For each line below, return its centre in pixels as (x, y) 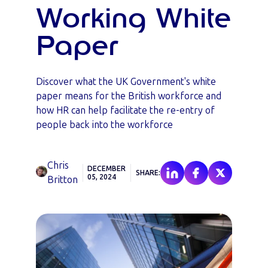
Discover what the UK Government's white (126, 82)
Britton (62, 180)
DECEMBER (107, 169)
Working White (133, 19)
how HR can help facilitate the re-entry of (125, 110)
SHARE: (148, 173)
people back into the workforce (104, 125)
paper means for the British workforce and (129, 96)
